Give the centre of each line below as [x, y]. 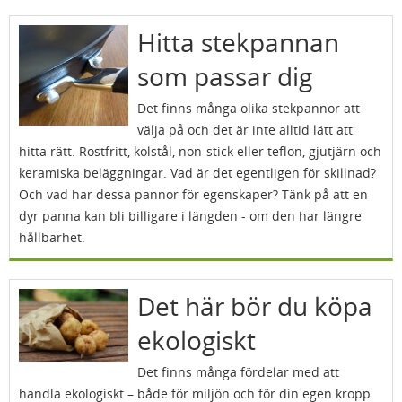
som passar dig [224, 76]
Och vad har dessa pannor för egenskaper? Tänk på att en [193, 194]
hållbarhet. [52, 237]
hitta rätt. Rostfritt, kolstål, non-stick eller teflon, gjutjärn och [200, 151]
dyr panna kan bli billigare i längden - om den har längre [190, 216]
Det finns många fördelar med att [238, 372]
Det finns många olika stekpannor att [248, 108]
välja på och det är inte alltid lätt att [245, 130]
